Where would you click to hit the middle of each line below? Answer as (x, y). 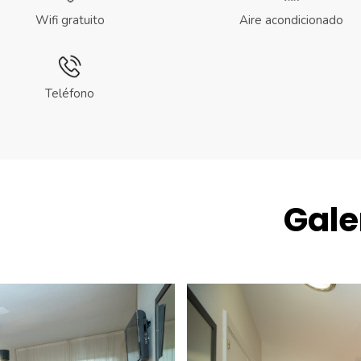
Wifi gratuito (70, 21)
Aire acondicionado (291, 21)
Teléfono (70, 94)
